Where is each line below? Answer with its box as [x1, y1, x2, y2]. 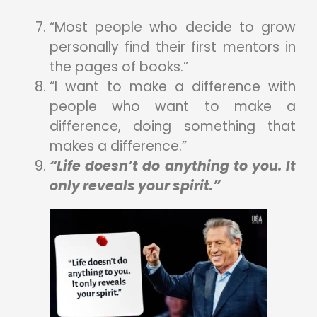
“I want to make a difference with [50, 76, 296, 96]
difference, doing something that [50, 116, 296, 136]
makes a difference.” [50, 136, 187, 156]
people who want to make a [50, 96, 296, 116]
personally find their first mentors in [50, 37, 296, 57]
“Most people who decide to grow [50, 17, 296, 37]
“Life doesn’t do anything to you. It [50, 156, 296, 175]
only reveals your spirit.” [50, 175, 220, 195]
